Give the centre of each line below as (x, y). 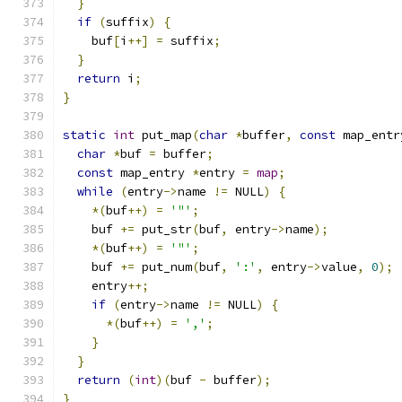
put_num (163, 267)
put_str (163, 229)
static (84, 135)
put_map (163, 135)
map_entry (153, 173)
